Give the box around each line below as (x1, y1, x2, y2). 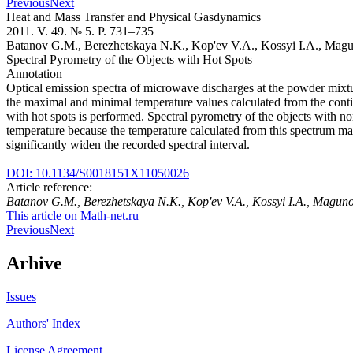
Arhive (6, 252, 62, 273)
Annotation (6, 66, 62, 80)
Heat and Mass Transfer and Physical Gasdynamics (6, 9, 261, 24)
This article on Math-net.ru (6, 208, 139, 222)
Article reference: (6, 180, 92, 194)
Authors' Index (6, 316, 80, 330)
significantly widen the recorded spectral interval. (6, 137, 250, 151)
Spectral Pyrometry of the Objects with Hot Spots (6, 52, 252, 66)
